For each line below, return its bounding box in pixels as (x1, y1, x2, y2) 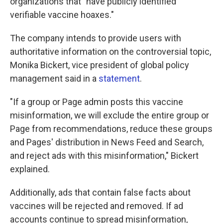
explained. (10, 164, 50, 174)
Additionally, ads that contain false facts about (10, 187, 191, 198)
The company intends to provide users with (10, 33, 181, 43)
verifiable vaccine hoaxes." (10, 9, 114, 20)
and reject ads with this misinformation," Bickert (10, 150, 199, 161)
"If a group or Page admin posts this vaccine (10, 97, 183, 107)
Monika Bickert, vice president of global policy (10, 60, 189, 70)
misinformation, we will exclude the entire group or (10, 110, 209, 120)
